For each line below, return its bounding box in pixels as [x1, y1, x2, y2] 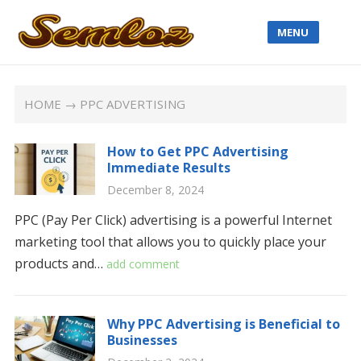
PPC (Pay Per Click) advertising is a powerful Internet [14, 211, 332, 229]
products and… [14, 255, 106, 272]
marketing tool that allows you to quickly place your [14, 233, 326, 251]
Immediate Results [106, 159, 230, 176]
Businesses [106, 331, 177, 349]
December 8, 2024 [106, 182, 204, 197]
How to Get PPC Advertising [106, 143, 288, 160]
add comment [106, 256, 180, 272]
